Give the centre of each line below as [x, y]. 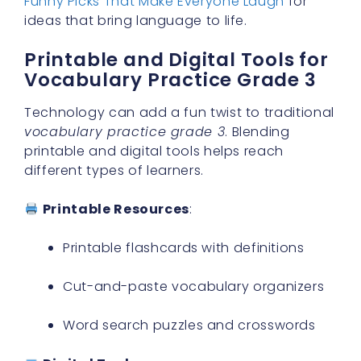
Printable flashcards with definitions [184, 248]
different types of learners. [114, 171]
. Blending [257, 132]
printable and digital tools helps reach [154, 151]
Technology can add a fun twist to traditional [179, 113]
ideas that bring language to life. [136, 21]
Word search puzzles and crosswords [189, 326]
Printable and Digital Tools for [176, 60]
